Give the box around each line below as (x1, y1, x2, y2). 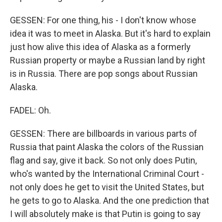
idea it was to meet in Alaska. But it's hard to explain (10, 28, 211, 39)
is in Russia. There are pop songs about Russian (10, 68, 198, 79)
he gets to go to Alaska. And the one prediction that (10, 195, 209, 206)
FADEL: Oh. (10, 105, 51, 115)
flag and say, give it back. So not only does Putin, (10, 155, 197, 166)
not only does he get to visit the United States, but (10, 182, 204, 192)
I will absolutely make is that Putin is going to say (10, 209, 201, 219)
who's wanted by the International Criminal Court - (10, 168, 204, 179)
